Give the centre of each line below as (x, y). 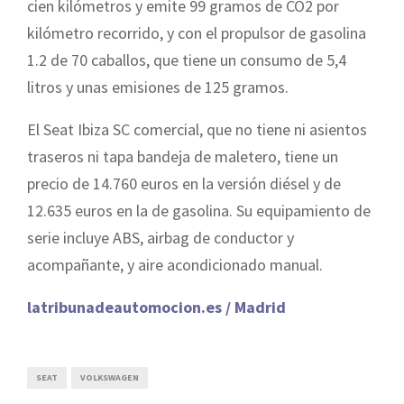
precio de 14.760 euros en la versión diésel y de (184, 183)
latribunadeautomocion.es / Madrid (156, 307)
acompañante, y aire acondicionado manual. (175, 264)
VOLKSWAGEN (110, 377)
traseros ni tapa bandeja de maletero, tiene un (183, 156)
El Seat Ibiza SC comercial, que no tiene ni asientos (197, 129)
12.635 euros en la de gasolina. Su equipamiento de (199, 210)
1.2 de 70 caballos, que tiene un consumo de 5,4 (187, 60)
